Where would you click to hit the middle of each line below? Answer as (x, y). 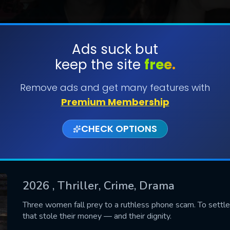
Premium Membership (115, 102)
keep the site (99, 65)
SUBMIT (115, 81)
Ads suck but (115, 49)
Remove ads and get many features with (115, 88)
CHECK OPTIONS (119, 129)
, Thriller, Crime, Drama (113, 186)
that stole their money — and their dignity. (97, 216)
